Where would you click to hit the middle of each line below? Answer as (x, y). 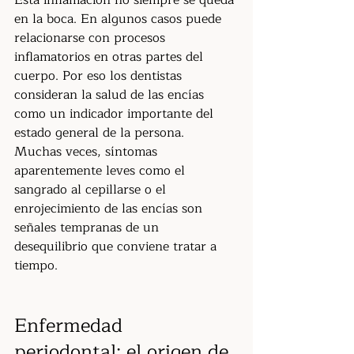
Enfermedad (71, 326)
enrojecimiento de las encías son (110, 209)
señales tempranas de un (88, 228)
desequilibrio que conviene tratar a (117, 247)
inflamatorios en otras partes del (111, 57)
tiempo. (36, 265)
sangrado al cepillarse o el (92, 190)
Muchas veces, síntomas (88, 152)
